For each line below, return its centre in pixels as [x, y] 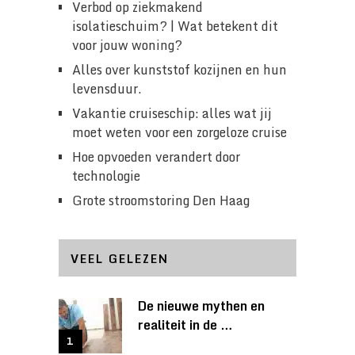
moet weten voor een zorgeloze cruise [179, 132]
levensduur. [107, 88]
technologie [106, 176]
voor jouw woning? [127, 45]
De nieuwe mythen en [201, 305]
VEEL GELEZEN [119, 258]
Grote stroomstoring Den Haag [160, 200]
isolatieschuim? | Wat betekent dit [175, 26]
